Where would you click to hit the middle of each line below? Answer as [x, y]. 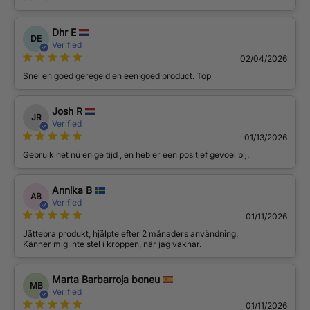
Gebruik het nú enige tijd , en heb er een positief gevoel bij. [136, 155]
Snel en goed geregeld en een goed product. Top [117, 76]
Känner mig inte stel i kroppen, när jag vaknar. [112, 244]
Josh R [67, 111]
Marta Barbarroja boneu [106, 280]
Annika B [72, 190]
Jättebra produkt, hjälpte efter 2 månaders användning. [130, 234]
